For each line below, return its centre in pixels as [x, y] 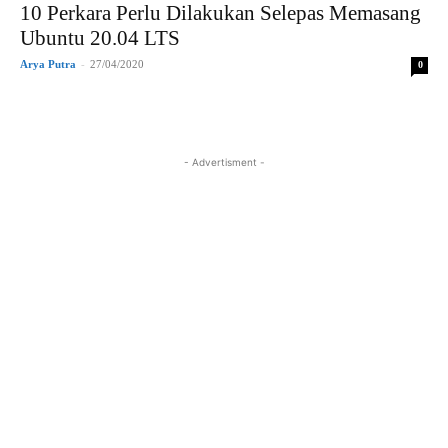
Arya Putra [48, 63]
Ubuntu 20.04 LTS [100, 37]
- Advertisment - [224, 161]
